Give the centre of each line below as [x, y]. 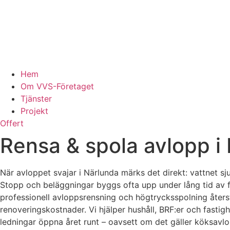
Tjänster [36, 99]
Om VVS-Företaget [57, 86]
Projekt [34, 111]
